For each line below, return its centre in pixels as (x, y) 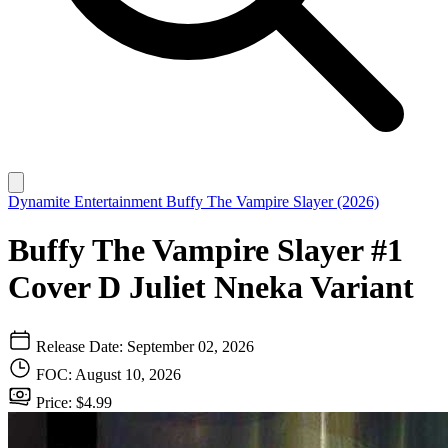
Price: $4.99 (72, 402)
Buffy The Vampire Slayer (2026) (272, 201)
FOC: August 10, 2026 (108, 374)
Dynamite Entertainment (87, 201)
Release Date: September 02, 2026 (143, 346)
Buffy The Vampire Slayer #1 (205, 250)
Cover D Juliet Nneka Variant (211, 287)
